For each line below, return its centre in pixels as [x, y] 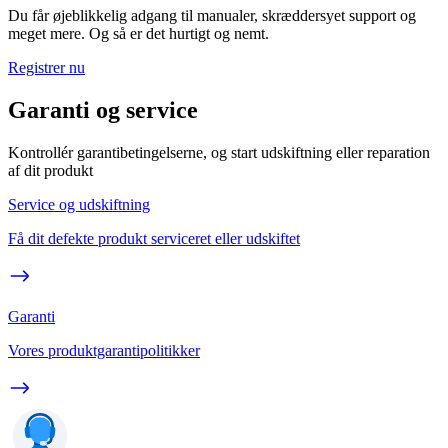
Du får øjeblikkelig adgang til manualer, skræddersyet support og [212, 15]
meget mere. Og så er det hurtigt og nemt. [138, 33]
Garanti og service [103, 109]
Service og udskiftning [79, 204]
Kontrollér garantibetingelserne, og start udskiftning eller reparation [219, 152]
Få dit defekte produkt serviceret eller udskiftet [154, 238]
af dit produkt [50, 170]
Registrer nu [46, 67]
